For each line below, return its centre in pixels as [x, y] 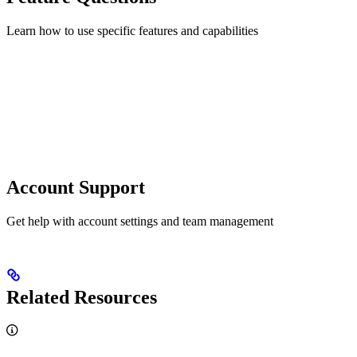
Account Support [76, 187]
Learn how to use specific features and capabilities [132, 30]
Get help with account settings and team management [140, 221]
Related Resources [82, 298]
